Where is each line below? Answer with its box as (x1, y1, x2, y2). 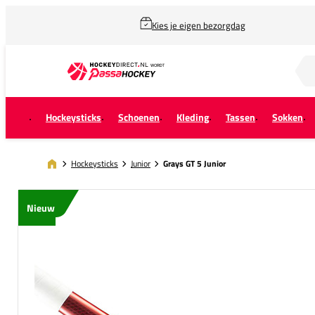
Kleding (176, 110, 209, 125)
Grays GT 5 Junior (163, 157, 226, 170)
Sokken (272, 110, 303, 125)
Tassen (226, 110, 255, 125)
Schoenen (118, 110, 160, 125)
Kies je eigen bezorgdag (152, 18, 245, 32)
